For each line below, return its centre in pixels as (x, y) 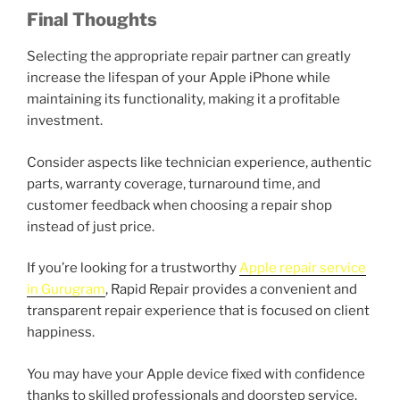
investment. (65, 121)
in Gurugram (66, 290)
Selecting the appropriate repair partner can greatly (189, 57)
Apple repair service (303, 268)
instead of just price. (91, 226)
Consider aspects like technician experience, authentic (199, 162)
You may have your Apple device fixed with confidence (196, 374)
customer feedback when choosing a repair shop (179, 205)
